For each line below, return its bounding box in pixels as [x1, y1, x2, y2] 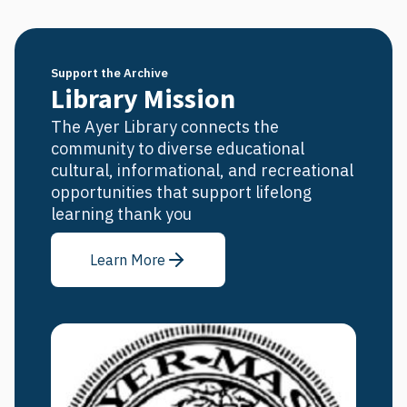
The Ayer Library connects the [51, 116, 279, 137]
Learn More [89, 251, 165, 269]
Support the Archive [51, 65, 168, 81]
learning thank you [51, 203, 192, 224]
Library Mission [51, 80, 235, 119]
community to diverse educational [51, 138, 304, 159]
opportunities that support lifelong [51, 182, 312, 203]
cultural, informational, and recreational [51, 160, 353, 181]
